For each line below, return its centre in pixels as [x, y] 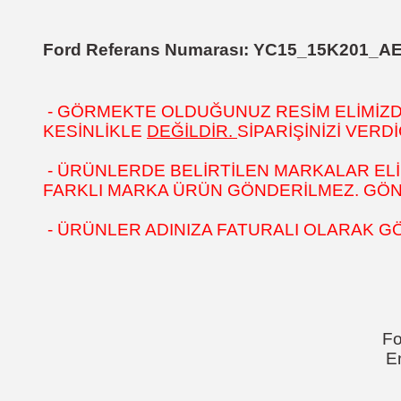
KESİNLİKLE [95, 131]
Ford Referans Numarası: [148, 50]
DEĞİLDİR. [192, 131]
